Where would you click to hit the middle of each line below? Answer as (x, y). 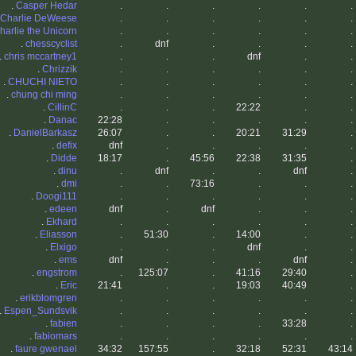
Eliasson (58, 235)
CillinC (62, 108)
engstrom (57, 273)
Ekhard (62, 222)
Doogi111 (56, 197)
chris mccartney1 (41, 57)
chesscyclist (51, 44)
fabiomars (56, 337)
